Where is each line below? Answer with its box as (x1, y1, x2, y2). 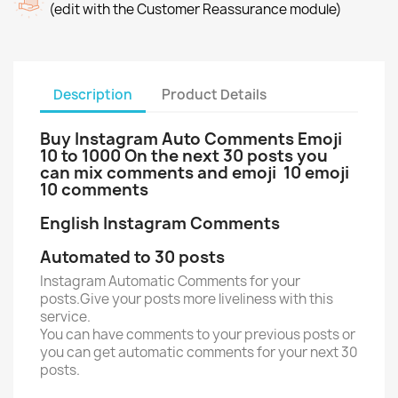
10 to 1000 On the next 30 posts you (40, 145, 328, 167)
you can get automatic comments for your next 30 (40, 343, 358, 362)
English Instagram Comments (40, 212, 280, 235)
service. (40, 307, 91, 326)
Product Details (162, 84, 267, 104)
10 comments (40, 179, 148, 201)
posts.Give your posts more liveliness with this (40, 290, 333, 308)
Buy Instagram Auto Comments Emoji (40, 128, 342, 150)
